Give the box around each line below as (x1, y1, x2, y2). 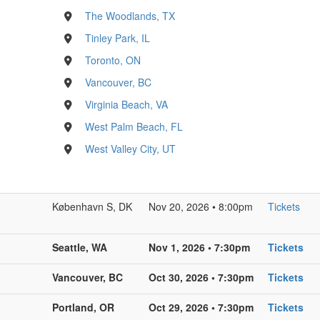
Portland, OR (52, 299, 114, 314)
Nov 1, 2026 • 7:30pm (149, 239, 250, 254)
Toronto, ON (84, 52, 141, 67)
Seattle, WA (52, 239, 107, 254)
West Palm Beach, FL (84, 119, 183, 134)
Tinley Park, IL (84, 30, 150, 45)
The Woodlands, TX (84, 8, 175, 23)
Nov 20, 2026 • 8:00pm (149, 199, 253, 214)
